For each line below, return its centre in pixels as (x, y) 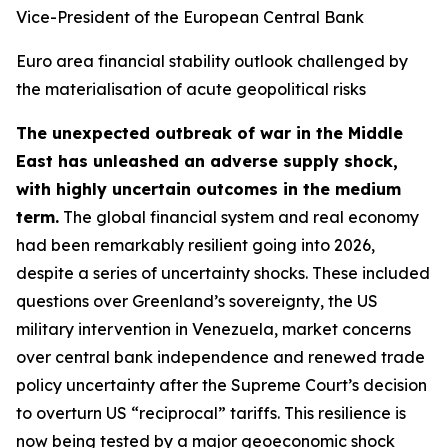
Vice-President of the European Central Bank (190, 17)
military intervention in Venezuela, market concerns (213, 329)
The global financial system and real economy (239, 217)
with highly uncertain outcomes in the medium (208, 189)
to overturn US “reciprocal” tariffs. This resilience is (211, 413)
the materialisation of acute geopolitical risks (191, 89)
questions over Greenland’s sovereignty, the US (197, 301)
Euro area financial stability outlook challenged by (212, 61)
